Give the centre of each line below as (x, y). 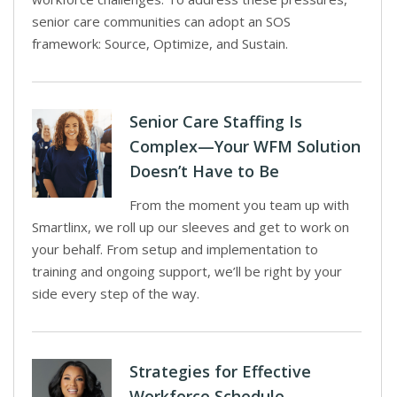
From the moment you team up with (239, 205)
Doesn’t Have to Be (204, 171)
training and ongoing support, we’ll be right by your (187, 271)
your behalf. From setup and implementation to (175, 249)
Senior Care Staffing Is (216, 121)
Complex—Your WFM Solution (245, 146)
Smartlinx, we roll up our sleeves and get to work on (191, 227)
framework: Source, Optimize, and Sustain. (160, 43)
